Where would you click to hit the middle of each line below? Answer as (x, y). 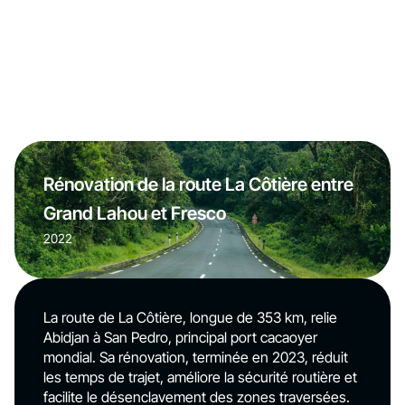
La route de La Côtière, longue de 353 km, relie (190, 317)
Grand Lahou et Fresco (135, 213)
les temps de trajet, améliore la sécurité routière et (200, 377)
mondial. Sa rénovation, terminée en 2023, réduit (196, 357)
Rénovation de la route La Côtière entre (198, 184)
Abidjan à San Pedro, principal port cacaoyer (180, 337)
